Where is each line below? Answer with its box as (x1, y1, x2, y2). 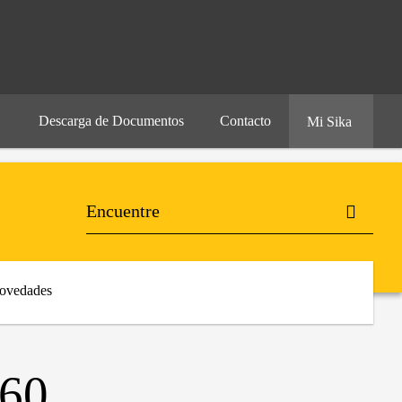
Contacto (220, 113, 271, 128)
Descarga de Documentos (39, 113, 184, 128)
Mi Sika (307, 114, 355, 129)
